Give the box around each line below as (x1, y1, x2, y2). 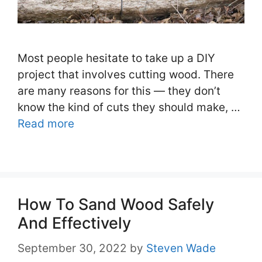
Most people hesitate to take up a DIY (18, 51, 215, 65)
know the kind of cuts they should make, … (18, 101, 240, 115)
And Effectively (18, 213, 131, 233)
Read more (18, 117, 74, 131)
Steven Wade (146, 241, 216, 255)
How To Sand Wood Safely (18, 195, 214, 215)
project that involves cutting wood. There (18, 68, 234, 82)
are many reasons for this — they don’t (18, 84, 220, 98)
